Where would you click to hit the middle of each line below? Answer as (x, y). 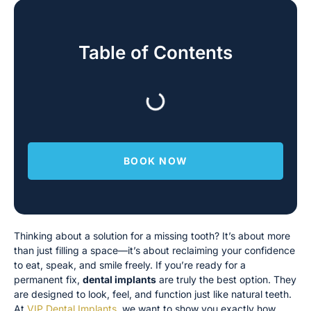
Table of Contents (155, 52)
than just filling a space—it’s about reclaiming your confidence (154, 250)
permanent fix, (48, 279)
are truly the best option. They (226, 279)
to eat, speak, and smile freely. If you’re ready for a (130, 265)
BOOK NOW (155, 161)
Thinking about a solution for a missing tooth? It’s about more (152, 236)
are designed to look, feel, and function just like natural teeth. (153, 294)
